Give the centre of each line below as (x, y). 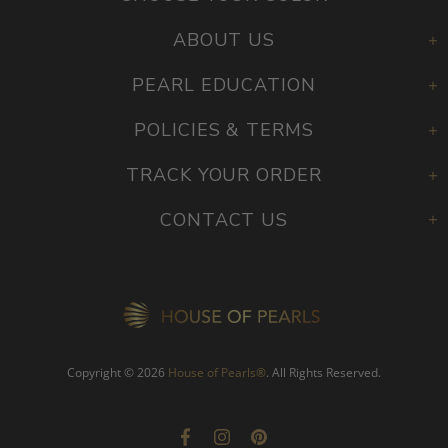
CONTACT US (224, 220)
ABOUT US (224, 40)
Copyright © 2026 (117, 373)
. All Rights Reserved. (323, 373)
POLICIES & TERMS (224, 130)
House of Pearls (212, 373)
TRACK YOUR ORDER (224, 175)
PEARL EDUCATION (224, 85)
